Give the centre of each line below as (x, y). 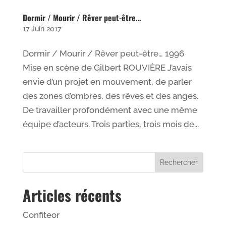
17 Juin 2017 (42, 29)
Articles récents (72, 195)
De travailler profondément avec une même (110, 110)
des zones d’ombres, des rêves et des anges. (110, 96)
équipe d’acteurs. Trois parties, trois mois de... (110, 124)
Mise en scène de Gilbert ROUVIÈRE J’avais (107, 68)
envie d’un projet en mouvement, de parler (107, 82)
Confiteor (41, 215)
